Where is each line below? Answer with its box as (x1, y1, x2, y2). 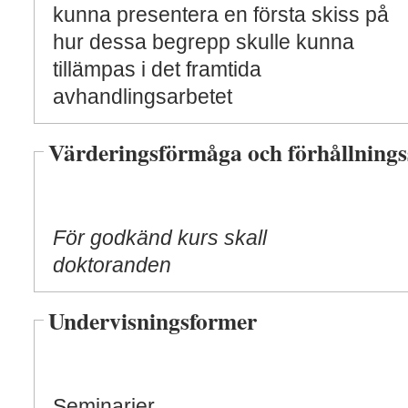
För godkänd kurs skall (53, 226, 267, 250)
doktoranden (53, 253, 171, 277)
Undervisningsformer (48, 302, 257, 338)
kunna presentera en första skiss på (53, 3, 389, 26)
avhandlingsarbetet (53, 85, 232, 108)
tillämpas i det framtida (53, 57, 261, 81)
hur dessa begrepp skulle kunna (53, 30, 354, 54)
